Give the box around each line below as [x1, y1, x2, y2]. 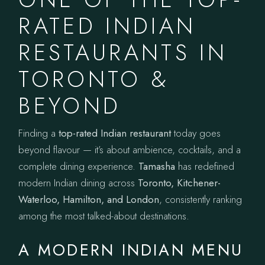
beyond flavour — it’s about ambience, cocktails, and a [18, 143, 241, 157]
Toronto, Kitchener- [138, 176, 221, 190]
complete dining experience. [18, 159, 139, 173]
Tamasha [138, 159, 176, 173]
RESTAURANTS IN [18, 36, 227, 69]
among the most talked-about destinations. [18, 209, 190, 223]
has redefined [175, 159, 235, 173]
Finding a [18, 126, 59, 140]
